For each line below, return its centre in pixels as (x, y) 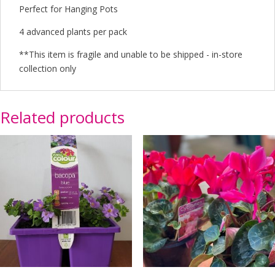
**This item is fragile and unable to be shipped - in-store (131, 54)
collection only (48, 68)
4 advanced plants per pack (73, 31)
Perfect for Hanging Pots (68, 9)
